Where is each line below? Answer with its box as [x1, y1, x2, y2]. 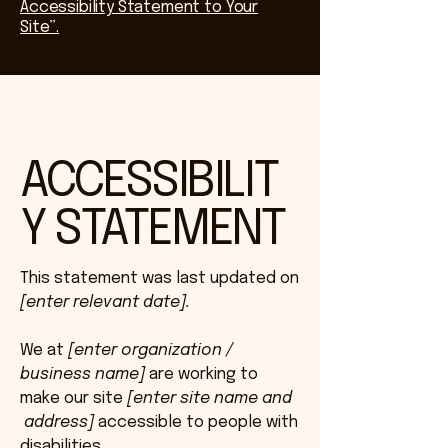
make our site [20, 390, 127, 407]
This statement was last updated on [20, 270, 299, 287]
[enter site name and [127, 390, 292, 407]
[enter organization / [68, 342, 233, 359]
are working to [145, 366, 258, 383]
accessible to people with [94, 414, 298, 431]
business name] [20, 366, 145, 383]
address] [20, 414, 94, 431]
